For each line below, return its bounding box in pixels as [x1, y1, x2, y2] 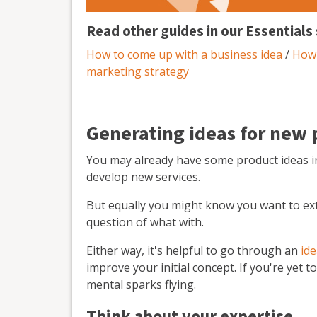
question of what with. [86, 214, 204, 231]
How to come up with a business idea [86, 47, 282, 63]
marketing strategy [86, 64, 189, 80]
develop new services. [86, 169, 200, 185]
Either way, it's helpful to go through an [86, 243, 301, 259]
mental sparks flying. [86, 277, 196, 293]
